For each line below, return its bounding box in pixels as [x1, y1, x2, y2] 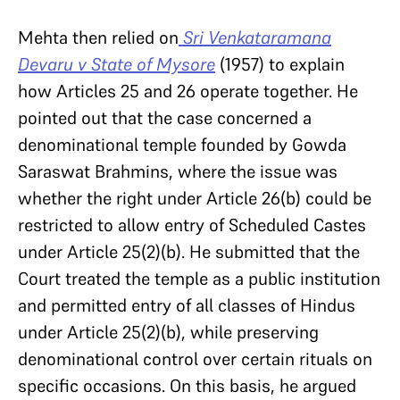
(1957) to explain [215, 53, 345, 76]
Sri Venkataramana [183, 26, 331, 49]
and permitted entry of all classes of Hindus [18, 294, 355, 317]
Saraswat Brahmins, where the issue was [18, 160, 337, 183]
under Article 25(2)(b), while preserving [18, 321, 319, 344]
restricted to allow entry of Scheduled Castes [18, 213, 366, 237]
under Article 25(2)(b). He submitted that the [18, 240, 360, 263]
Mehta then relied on [18, 26, 179, 49]
